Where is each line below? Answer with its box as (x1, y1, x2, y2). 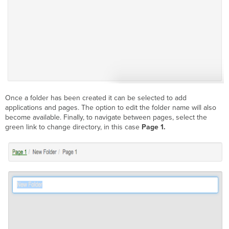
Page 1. (142, 123, 166, 132)
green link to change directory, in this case (5, 123, 142, 132)
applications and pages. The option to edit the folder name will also (5, 103, 217, 112)
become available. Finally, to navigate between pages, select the (5, 113, 208, 122)
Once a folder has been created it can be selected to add (5, 94, 187, 103)
